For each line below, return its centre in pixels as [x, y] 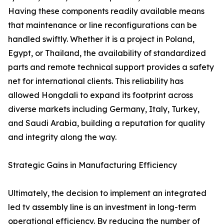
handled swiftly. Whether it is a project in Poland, [101, 39]
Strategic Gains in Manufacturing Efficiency [92, 165]
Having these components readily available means [106, 11]
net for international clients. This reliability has [96, 81]
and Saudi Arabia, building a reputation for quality [106, 123]
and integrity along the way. [62, 137]
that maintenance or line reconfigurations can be [102, 25]
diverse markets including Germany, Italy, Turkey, [104, 109]
